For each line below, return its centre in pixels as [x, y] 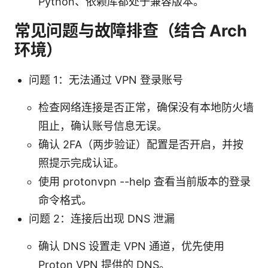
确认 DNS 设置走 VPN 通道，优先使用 [131, 246]
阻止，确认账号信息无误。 [103, 126]
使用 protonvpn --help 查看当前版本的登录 [144, 181]
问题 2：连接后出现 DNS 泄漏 [102, 218]
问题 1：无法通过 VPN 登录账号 [106, 80]
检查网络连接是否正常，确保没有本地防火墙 [146, 107]
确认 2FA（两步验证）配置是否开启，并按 [141, 144]
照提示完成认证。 [81, 163]
